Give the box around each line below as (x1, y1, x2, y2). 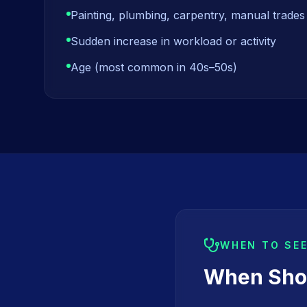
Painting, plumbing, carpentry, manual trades (71, 8, 305, 22)
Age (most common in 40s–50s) (71, 60, 237, 74)
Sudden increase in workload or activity (71, 34, 276, 48)
